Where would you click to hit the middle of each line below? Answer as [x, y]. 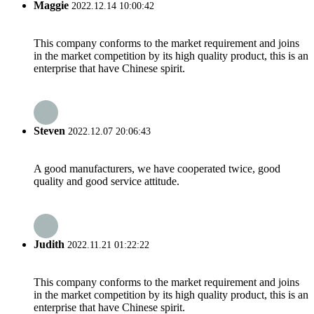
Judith [49, 244]
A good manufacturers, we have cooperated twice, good [157, 169]
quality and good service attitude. [107, 182]
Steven [49, 131]
